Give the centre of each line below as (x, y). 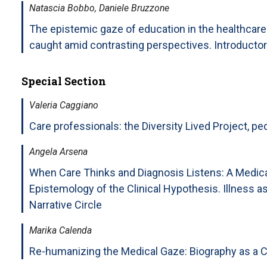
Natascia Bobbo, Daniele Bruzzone (99, 8)
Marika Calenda (60, 230)
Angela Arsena (58, 151)
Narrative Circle (66, 204)
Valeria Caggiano (64, 105)
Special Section (64, 81)
